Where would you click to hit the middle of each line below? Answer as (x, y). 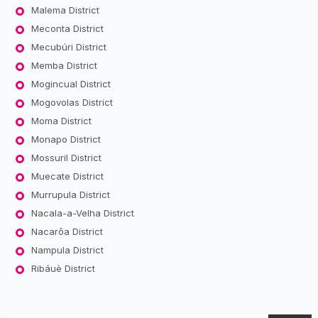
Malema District (65, 10)
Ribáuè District (63, 268)
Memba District (64, 65)
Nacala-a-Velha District (82, 213)
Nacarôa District (67, 231)
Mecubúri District (68, 46)
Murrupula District (70, 194)
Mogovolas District (72, 102)
